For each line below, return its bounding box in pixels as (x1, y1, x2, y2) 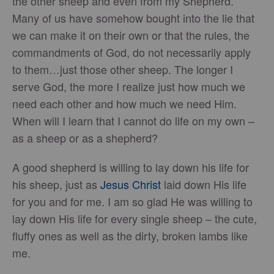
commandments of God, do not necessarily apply (12, 44, 251, 60)
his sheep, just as (12, 176, 100, 192)
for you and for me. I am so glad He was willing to (12, 193, 253, 209)
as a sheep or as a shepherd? (12, 130, 161, 146)
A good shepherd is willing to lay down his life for (12, 159, 249, 175)
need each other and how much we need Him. (12, 95, 237, 111)
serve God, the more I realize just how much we (12, 78, 245, 94)
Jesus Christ (100, 176, 161, 192)
